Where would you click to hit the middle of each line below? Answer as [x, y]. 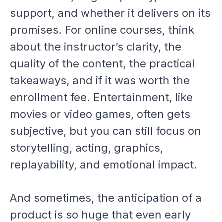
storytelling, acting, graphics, [86, 147]
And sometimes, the [64, 197]
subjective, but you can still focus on [106, 131]
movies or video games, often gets [100, 114]
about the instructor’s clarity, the [96, 46]
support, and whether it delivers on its [110, 13]
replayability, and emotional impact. [104, 164]
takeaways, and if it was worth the [100, 80]
